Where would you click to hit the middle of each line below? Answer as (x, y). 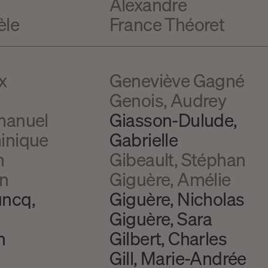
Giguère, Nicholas (177, 199)
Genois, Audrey (168, 100)
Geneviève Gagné (177, 80)
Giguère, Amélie (170, 179)
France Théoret (167, 24)
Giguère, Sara (161, 219)
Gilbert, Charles (168, 238)
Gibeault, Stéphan (177, 159)
